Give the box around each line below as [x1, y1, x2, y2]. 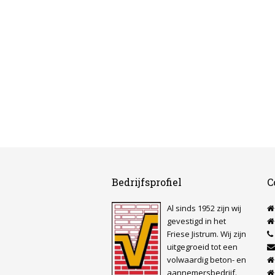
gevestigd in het [167, 215, 226, 227]
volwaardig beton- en [167, 254, 246, 265]
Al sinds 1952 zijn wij [167, 202, 241, 214]
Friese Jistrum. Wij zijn [167, 228, 246, 239]
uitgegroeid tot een [167, 241, 238, 252]
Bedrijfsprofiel [112, 175, 182, 188]
